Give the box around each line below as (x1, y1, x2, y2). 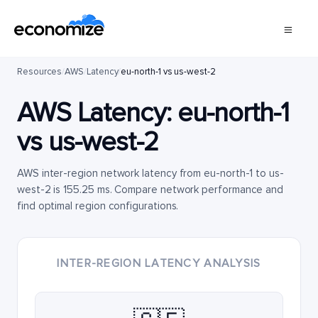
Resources (17, 66, 62, 77)
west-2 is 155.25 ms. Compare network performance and (17, 183, 284, 196)
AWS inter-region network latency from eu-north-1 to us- (17, 167, 284, 180)
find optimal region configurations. (17, 199, 179, 212)
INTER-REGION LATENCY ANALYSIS (57, 256, 261, 270)
